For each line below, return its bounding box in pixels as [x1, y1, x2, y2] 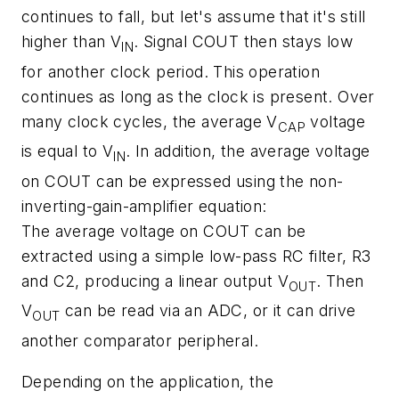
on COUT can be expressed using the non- [21, 171, 344, 191]
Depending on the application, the [21, 371, 274, 391]
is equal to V [21, 142, 114, 161]
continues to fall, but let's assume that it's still [21, 7, 366, 27]
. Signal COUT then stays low [134, 32, 354, 52]
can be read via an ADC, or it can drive [60, 301, 356, 321]
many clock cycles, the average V [21, 111, 278, 131]
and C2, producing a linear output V [21, 271, 289, 290]
